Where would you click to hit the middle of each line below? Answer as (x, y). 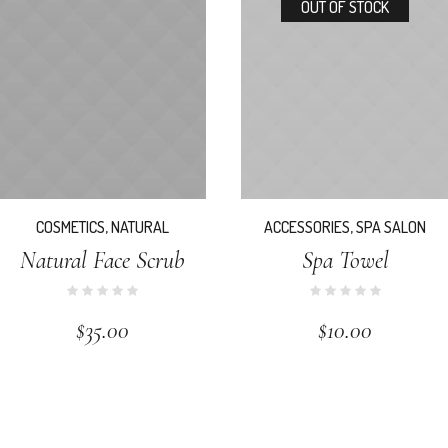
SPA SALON (391, 226)
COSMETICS (70, 226)
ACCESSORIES (307, 226)
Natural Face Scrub (102, 260)
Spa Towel (345, 260)
